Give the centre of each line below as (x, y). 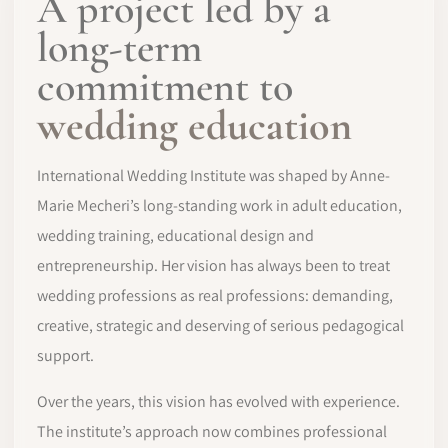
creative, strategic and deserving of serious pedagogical (220, 325)
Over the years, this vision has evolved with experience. (218, 401)
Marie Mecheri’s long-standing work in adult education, (219, 205)
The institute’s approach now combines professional (212, 431)
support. (65, 355)
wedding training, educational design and (175, 235)
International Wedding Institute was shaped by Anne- (213, 175)
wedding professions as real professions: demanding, (215, 295)
